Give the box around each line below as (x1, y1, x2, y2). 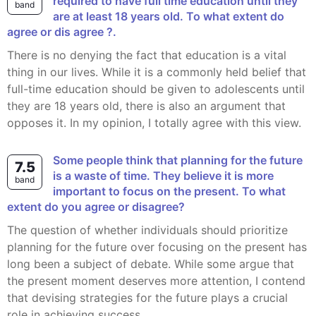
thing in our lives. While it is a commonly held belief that (7, 65, 306, 79)
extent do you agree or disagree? (7, 200, 185, 214)
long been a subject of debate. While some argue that (7, 257, 294, 271)
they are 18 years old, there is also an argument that (7, 99, 286, 113)
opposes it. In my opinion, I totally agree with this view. (7, 116, 301, 130)
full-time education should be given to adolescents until (7, 82, 305, 96)
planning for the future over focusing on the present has (7, 240, 307, 254)
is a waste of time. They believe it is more (53, 169, 274, 183)
